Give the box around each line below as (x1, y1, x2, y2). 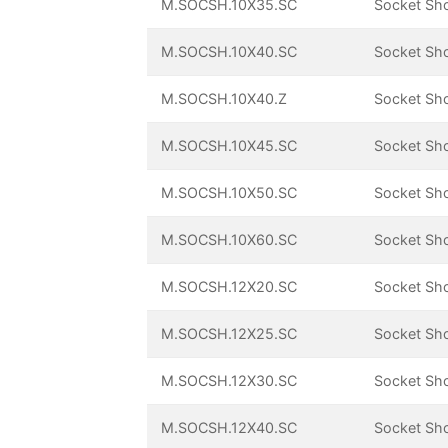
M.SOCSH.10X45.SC (161, 137, 298, 155)
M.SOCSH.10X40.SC (161, 43, 298, 61)
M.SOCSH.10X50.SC (161, 184, 298, 202)
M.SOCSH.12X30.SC (161, 372, 298, 390)
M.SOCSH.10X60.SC (161, 231, 298, 249)
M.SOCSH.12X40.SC (161, 419, 298, 437)
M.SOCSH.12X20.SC (161, 278, 298, 296)
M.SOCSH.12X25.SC (161, 325, 298, 343)
